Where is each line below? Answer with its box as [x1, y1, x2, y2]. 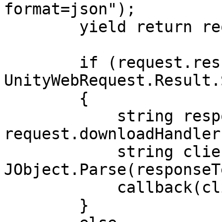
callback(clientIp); [4, 178, 117, 196]
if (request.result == [4, 54, 79, 71]
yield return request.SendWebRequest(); [4, 18, 79, 36]
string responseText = [4, 107, 117, 125]
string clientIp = [4, 143, 117, 161]
